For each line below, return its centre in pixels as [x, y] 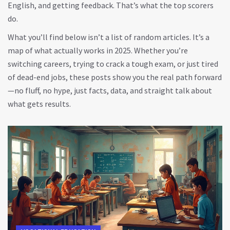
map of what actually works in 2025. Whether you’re [98, 50]
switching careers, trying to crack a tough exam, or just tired [113, 64]
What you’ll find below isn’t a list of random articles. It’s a [109, 37]
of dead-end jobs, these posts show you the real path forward [115, 77]
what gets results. [39, 104]
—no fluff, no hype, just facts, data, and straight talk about [110, 90]
